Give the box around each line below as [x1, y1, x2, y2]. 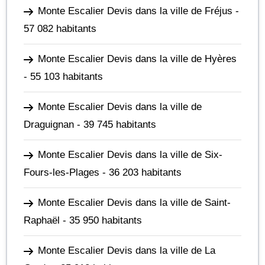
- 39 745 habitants [74, 119, 156, 130]
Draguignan [24, 119, 74, 130]
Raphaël [24, 215, 60, 226]
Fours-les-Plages [24, 167, 99, 178]
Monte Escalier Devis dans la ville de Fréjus [38, 5, 232, 17]
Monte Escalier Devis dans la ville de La [38, 245, 215, 256]
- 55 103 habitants [24, 71, 103, 82]
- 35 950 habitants [60, 215, 142, 226]
